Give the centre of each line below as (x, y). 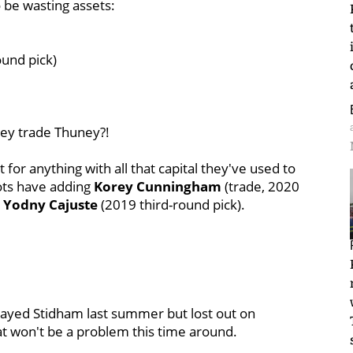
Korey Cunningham (158, 186)
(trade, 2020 (260, 186)
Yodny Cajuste (50, 204)
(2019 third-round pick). (171, 204)
